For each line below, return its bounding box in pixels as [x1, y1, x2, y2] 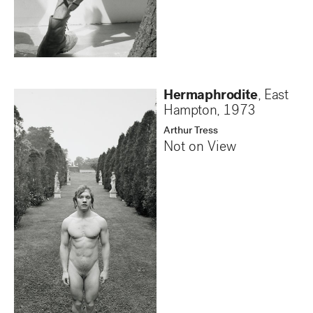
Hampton [163, 105, 217, 119]
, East [257, 89, 289, 104]
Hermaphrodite [163, 89, 258, 104]
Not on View [163, 141, 236, 156]
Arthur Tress [163, 126, 218, 138]
